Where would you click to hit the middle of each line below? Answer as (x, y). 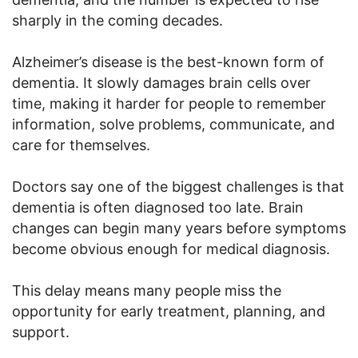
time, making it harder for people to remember (169, 103)
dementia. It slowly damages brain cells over (161, 82)
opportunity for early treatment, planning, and (169, 311)
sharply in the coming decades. (117, 20)
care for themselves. (81, 145)
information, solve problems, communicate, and (173, 124)
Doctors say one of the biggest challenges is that (178, 186)
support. (41, 332)
